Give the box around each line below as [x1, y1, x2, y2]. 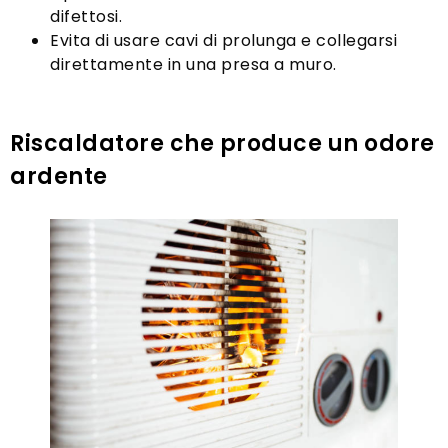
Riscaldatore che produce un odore [10, 127, 435, 159]
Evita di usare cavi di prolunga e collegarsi [50, 28, 397, 52]
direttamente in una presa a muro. [50, 52, 337, 76]
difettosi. [50, 4, 122, 28]
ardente [10, 160, 108, 192]
